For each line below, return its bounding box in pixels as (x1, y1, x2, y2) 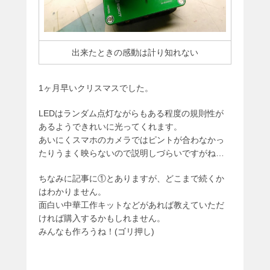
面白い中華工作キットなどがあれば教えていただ (39, 200, 224, 210)
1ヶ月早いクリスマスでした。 (39, 83, 153, 93)
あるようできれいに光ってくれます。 (39, 122, 182, 132)
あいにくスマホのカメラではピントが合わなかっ (39, 135, 224, 145)
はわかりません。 (39, 187, 106, 197)
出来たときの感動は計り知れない (72, 48, 198, 58)
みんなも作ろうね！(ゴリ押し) (39, 227, 154, 237)
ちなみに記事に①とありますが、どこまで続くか (39, 174, 224, 184)
